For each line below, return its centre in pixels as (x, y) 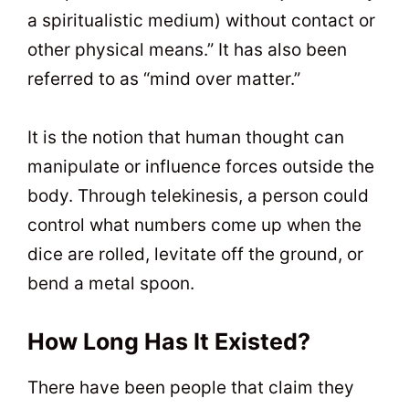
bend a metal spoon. (111, 284)
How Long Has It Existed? (169, 342)
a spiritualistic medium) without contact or (201, 20)
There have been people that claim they (191, 388)
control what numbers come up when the (194, 225)
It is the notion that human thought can (186, 138)
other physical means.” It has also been (187, 49)
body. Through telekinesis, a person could (198, 196)
